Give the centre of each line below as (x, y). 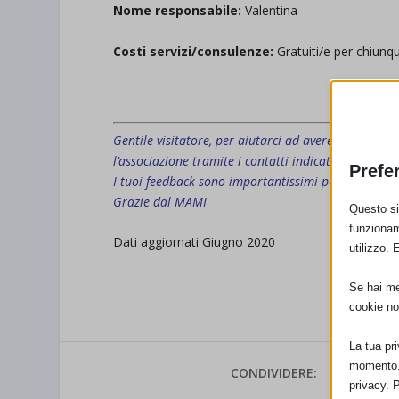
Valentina (270, 11)
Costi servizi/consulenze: (194, 51)
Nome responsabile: (178, 11)
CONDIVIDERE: (274, 373)
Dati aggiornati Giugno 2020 (195, 242)
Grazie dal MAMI (160, 201)
